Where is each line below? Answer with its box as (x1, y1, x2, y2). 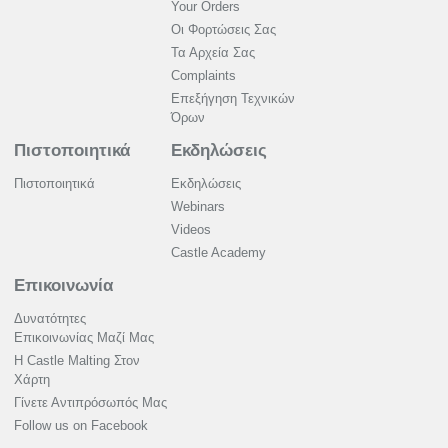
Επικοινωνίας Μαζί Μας (14, 330, 154, 346)
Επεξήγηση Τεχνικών (171, 91, 295, 107)
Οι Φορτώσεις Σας (171, 22, 276, 38)
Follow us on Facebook (14, 418, 148, 434)
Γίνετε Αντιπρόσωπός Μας (14, 395, 167, 411)
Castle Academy (171, 245, 266, 261)
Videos (171, 222, 211, 238)
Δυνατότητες (14, 311, 86, 327)
